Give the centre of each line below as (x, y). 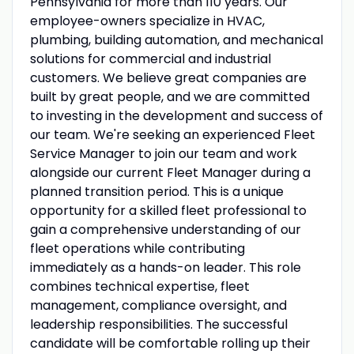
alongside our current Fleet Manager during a (170, 172)
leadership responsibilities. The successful (158, 324)
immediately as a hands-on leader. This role (165, 267)
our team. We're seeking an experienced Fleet (172, 134)
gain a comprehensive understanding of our (165, 229)
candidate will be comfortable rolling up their (170, 343)
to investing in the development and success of (176, 115)
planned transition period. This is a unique (156, 191)
